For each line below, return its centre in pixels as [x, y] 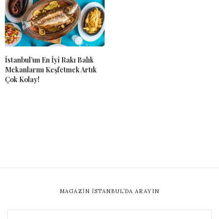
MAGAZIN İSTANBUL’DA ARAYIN [109, 191]
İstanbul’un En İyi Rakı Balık [49, 60]
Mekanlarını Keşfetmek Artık [51, 69]
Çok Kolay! [22, 79]
